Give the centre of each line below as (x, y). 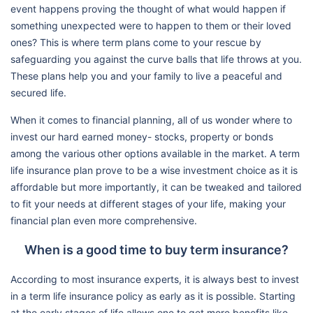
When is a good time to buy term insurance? (156, 249)
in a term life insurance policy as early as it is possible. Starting (153, 296)
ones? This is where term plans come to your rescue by (136, 42)
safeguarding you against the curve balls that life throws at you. (156, 59)
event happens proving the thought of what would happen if (148, 8)
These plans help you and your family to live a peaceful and (146, 75)
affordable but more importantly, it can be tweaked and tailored (156, 187)
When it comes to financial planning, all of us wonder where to (151, 119)
